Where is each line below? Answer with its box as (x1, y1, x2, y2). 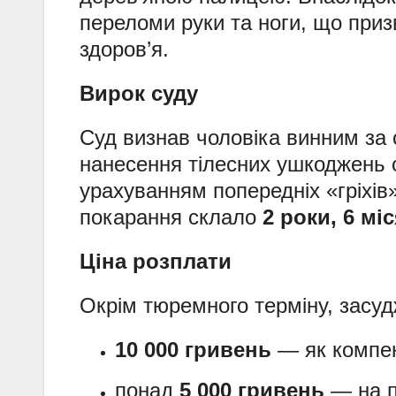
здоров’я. (80, 37, 169, 62)
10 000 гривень (115, 338, 271, 362)
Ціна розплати (80, 249, 232, 274)
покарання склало (80, 205, 263, 230)
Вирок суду (80, 81, 198, 106)
